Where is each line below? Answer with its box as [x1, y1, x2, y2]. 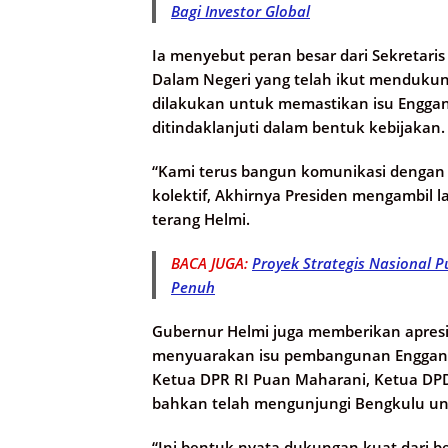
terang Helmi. [152, 209, 250, 230]
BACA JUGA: [171, 253, 252, 274]
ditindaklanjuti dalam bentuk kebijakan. [152, 117, 445, 138]
